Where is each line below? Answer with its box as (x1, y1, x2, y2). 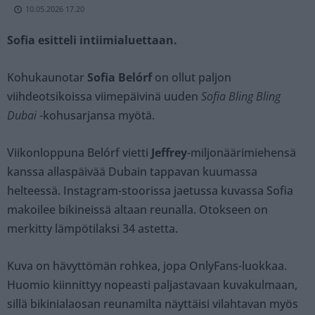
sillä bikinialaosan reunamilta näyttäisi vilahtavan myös (7, 296, 298, 312)
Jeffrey (151, 145, 187, 161)
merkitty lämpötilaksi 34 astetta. (7, 221, 178, 237)
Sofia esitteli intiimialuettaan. (7, 32, 177, 49)
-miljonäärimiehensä (187, 145, 296, 161)
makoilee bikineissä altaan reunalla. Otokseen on (7, 202, 268, 218)
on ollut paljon (152, 70, 231, 86)
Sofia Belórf (87, 70, 152, 86)
